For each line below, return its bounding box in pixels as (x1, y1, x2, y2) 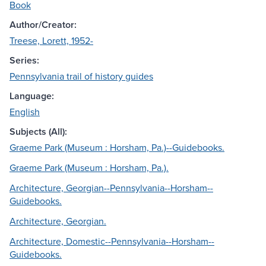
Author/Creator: (9, 18, 77, 32)
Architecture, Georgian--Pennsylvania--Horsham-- (9, 181, 213, 195)
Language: (9, 89, 54, 103)
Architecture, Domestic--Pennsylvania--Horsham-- (9, 235, 214, 248)
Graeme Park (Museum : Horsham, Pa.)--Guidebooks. (9, 141, 224, 154)
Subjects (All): (9, 125, 67, 139)
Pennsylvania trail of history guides (9, 69, 153, 83)
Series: (9, 53, 39, 68)
